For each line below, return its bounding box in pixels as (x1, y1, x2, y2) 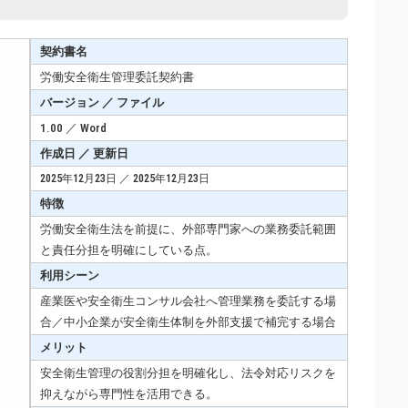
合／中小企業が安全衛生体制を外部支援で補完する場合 (40, 314, 336, 329)
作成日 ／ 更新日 (40, 146, 128, 160)
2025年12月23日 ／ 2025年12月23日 (40, 171, 209, 185)
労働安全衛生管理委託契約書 (40, 69, 194, 84)
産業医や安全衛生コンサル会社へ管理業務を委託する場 (40, 293, 336, 308)
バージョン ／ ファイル (40, 95, 164, 109)
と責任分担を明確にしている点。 (40, 242, 218, 257)
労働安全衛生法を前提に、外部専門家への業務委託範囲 (40, 221, 336, 236)
